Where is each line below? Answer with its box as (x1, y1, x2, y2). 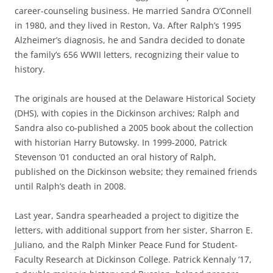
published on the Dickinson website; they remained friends (15, 165, 257, 177)
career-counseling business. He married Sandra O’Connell (15, 4, 252, 16)
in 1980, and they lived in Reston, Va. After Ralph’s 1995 (15, 19, 241, 31)
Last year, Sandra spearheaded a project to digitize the (15, 209, 239, 221)
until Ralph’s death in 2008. (15, 180, 126, 192)
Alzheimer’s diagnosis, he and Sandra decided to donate (15, 34, 245, 46)
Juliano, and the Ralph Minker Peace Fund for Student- (15, 238, 238, 250)
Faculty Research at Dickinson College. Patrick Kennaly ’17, (15, 253, 252, 265)
